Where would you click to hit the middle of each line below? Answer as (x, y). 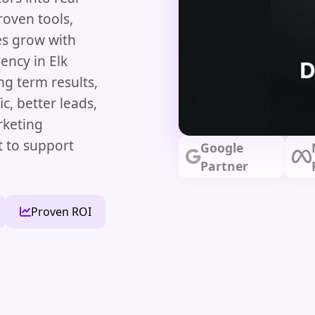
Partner (224, 166)
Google (222, 148)
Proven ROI (61, 211)
